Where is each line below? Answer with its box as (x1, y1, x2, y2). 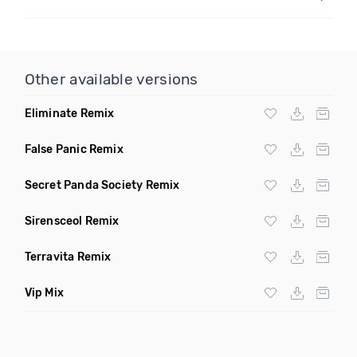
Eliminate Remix (24, 107, 115, 120)
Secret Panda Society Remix (24, 178, 180, 192)
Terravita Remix (24, 250, 112, 264)
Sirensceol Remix (24, 214, 120, 228)
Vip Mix (24, 286, 64, 300)
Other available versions (24, 70, 198, 88)
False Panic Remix (24, 143, 124, 156)
